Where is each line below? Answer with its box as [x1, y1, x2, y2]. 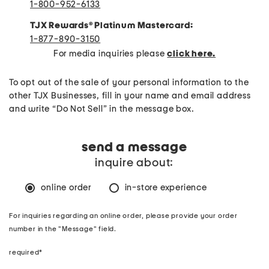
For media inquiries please [53, 49, 168, 58]
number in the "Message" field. [9, 225, 117, 232]
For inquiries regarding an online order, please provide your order [9, 211, 238, 219]
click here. [167, 49, 216, 58]
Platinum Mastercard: [92, 20, 193, 30]
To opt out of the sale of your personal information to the [9, 77, 249, 87]
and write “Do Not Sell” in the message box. [9, 104, 195, 113]
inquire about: [95, 156, 174, 169]
